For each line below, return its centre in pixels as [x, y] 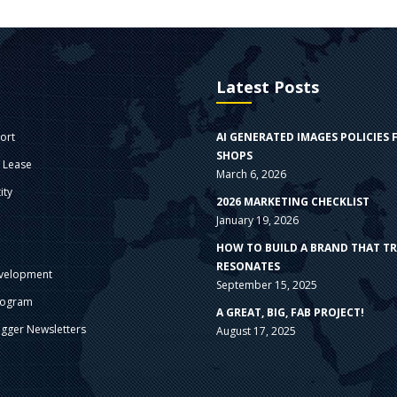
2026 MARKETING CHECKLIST [292, 202]
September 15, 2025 [266, 285]
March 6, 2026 [251, 175]
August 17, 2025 [256, 331]
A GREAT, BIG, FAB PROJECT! [290, 313]
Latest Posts [267, 87]
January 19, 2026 [257, 221]
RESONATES [248, 267]
